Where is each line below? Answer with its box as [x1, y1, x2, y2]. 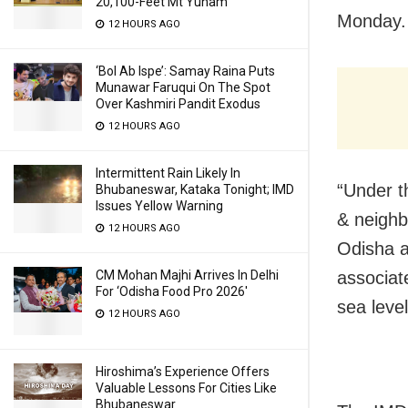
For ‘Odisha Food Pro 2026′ [96, 284, 248, 299]
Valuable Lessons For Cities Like [96, 381, 277, 395]
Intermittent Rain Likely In [96, 166, 240, 180]
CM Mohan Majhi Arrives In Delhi [96, 268, 279, 282]
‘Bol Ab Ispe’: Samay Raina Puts [96, 64, 275, 78]
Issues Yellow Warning [96, 199, 223, 213]
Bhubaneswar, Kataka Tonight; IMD [96, 182, 294, 197]
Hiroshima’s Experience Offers [96, 364, 270, 379]
